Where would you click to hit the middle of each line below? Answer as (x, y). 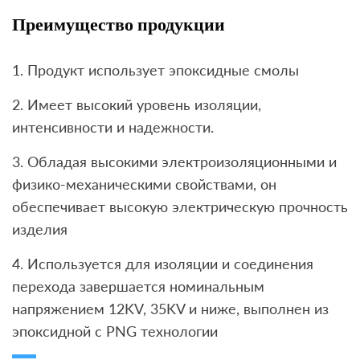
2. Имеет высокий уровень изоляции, (137, 105)
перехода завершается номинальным (138, 286)
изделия (40, 229)
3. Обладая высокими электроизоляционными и (174, 162)
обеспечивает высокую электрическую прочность (180, 207)
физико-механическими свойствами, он (144, 184)
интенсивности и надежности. (113, 127)
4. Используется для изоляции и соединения (163, 264)
